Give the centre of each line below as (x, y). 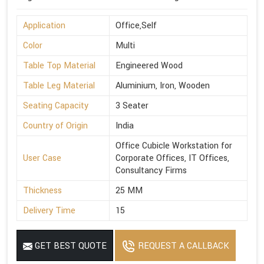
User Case (42, 158)
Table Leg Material (59, 85)
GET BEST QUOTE (70, 246)
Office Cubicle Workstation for (174, 146)
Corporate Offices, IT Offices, (172, 158)
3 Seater (132, 105)
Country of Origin (55, 126)
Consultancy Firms (151, 170)
